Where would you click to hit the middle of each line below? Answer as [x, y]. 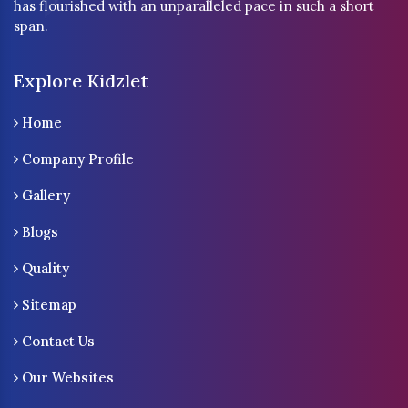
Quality [44, 269]
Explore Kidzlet [81, 81]
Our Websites [66, 378]
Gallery [44, 196]
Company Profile [76, 159]
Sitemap [47, 305]
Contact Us [56, 342]
